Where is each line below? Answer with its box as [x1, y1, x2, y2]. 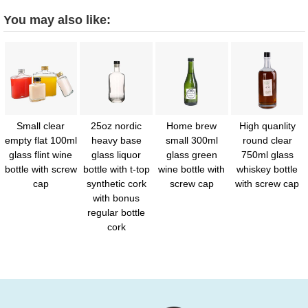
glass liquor [91, 148, 142, 160]
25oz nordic [91, 120, 142, 131]
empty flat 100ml [4, 134, 77, 146]
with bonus [93, 192, 140, 203]
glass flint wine [9, 148, 73, 160]
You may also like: [3, 13, 111, 27]
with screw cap [235, 177, 300, 189]
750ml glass [241, 148, 294, 160]
